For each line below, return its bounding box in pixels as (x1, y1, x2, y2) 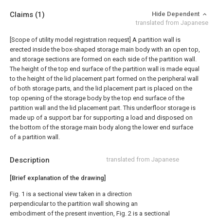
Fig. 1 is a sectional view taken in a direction (10, 190, 132, 198)
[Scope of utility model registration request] (10, 36, 131, 43)
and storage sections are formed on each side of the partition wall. (10, 55, 197, 63)
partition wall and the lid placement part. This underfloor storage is (10, 104, 196, 111)
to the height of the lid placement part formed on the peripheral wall (10, 75, 199, 82)
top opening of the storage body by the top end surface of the (10, 94, 184, 102)
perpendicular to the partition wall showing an (10, 200, 138, 207)
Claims (10, 10, 35, 19)
